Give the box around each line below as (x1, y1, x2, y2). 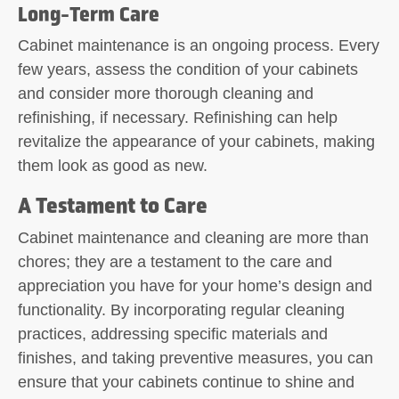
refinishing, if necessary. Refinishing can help (18, 108, 338, 126)
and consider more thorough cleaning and (18, 84, 313, 102)
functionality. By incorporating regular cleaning (18, 300, 345, 319)
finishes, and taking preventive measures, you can (18, 348, 373, 367)
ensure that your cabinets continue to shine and (18, 372, 354, 391)
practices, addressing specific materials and (18, 324, 328, 343)
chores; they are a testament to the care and (18, 252, 332, 271)
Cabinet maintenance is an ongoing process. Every (18, 36, 379, 54)
